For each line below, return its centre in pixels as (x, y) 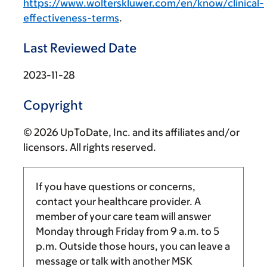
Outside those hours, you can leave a (144, 246)
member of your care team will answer (123, 216)
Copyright (53, 105)
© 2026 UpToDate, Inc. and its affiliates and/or (131, 132)
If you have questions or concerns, (116, 187)
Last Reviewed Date (80, 48)
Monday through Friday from (103, 231)
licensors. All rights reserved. (90, 147)
